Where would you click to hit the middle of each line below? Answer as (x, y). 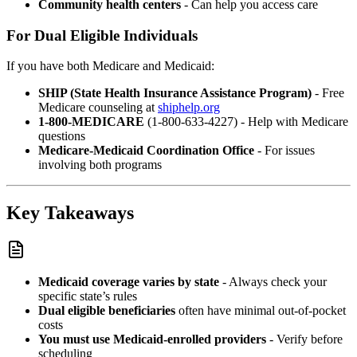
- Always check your (273, 282)
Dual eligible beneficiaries (107, 311)
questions (62, 136)
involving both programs (100, 165)
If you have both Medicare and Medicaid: (110, 66)
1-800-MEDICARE (91, 122)
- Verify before (304, 339)
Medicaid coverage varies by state (129, 282)
